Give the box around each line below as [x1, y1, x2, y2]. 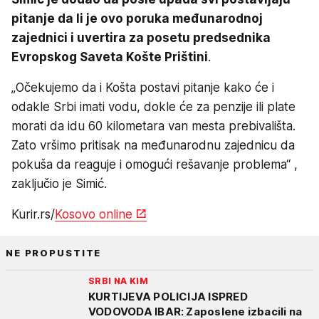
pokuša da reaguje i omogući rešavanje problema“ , [11, 157, 298, 172]
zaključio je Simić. [11, 177, 107, 192]
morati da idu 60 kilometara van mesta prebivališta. [11, 119, 296, 134]
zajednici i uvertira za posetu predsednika [11, 31, 271, 46]
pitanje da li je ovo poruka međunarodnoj [11, 11, 263, 26]
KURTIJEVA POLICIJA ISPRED [88, 290, 248, 304]
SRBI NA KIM [88, 276, 149, 287]
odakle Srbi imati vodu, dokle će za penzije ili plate [11, 100, 296, 115]
